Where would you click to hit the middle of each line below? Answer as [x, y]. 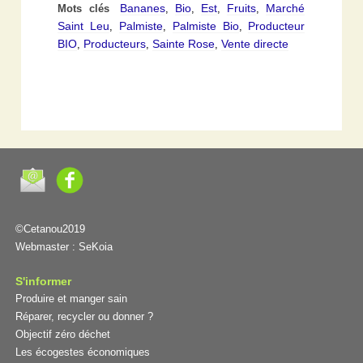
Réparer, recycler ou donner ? [84, 317]
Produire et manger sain [71, 299]
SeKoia [95, 247]
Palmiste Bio [205, 26]
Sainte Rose [184, 43]
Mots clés [87, 9]
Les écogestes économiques [82, 352]
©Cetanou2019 [50, 229]
